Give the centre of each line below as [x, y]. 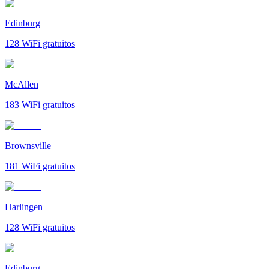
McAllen [22, 84]
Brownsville [28, 145]
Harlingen [24, 207]
